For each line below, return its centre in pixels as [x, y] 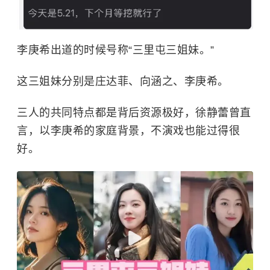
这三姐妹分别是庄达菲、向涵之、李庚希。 [123, 82]
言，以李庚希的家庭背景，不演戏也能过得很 [128, 131]
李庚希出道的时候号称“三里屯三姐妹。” [116, 50]
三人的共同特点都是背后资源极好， [106, 113]
